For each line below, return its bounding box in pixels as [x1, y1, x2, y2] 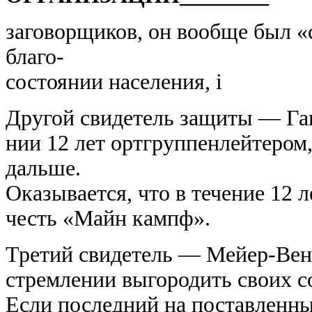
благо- [6, 45, 64, 69]
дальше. [6, 156, 81, 180]
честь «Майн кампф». [6, 206, 210, 231]
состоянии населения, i [6, 70, 222, 94]
